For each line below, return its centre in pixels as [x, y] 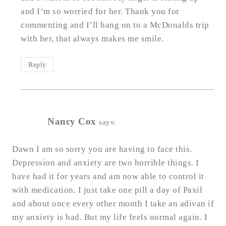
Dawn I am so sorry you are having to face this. [102, 149]
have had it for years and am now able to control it [108, 177]
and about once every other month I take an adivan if [113, 204]
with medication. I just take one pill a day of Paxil [107, 190]
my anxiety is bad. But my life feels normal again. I [110, 217]
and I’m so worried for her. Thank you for [100, 11]
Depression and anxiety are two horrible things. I [106, 163]
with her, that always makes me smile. [92, 38]
